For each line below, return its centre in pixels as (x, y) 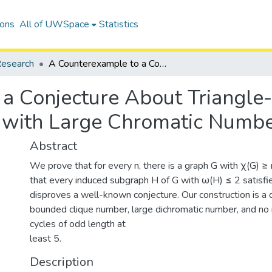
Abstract (53, 146)
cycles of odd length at (78, 224)
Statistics (118, 24)
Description (62, 262)
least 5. (46, 239)
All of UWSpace (54, 24)
